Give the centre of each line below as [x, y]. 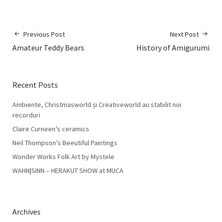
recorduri [26, 115]
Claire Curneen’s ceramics [51, 129]
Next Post [184, 34]
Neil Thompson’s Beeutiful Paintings [65, 142]
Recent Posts [35, 84]
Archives [27, 211]
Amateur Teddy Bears [48, 47]
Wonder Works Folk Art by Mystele [63, 156]
